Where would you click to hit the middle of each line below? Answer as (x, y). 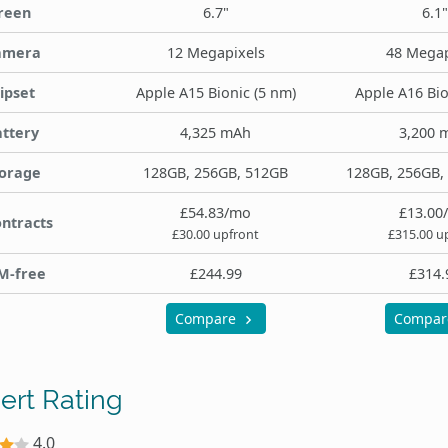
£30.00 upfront (215, 234)
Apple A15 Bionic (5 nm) (215, 92)
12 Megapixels (215, 52)
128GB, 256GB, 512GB (215, 172)
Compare (207, 318)
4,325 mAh (215, 132)
